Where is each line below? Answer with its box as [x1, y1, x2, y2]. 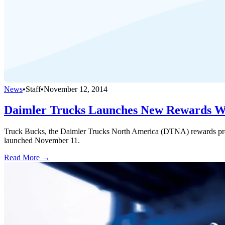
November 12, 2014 [44, 84, 107, 93]
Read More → [4, 153, 50, 162]
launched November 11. [4, 136, 80, 145]
